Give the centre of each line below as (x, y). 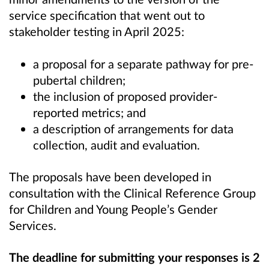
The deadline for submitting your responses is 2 (134, 257)
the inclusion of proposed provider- (125, 96)
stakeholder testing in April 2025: (97, 32)
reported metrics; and (89, 112)
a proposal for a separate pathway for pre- (143, 63)
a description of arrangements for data (133, 128)
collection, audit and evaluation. (116, 144)
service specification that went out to (107, 15)
